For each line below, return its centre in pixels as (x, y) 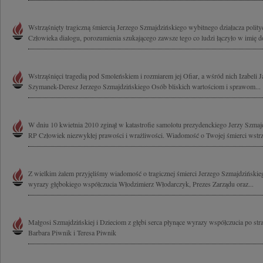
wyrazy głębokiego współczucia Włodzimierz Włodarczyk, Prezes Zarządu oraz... (141, 184)
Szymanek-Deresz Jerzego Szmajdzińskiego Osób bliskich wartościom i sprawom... (144, 86)
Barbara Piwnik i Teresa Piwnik (72, 232)
